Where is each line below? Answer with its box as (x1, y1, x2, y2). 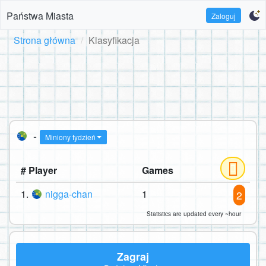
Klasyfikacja (88, 33, 140, 47)
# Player (21, 163, 57, 178)
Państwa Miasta (7, 8, 74, 23)
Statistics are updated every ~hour (147, 210, 241, 218)
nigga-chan (45, 187, 93, 201)
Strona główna (14, 33, 75, 47)
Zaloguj (211, 10, 236, 21)
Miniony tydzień (45, 132, 96, 142)
